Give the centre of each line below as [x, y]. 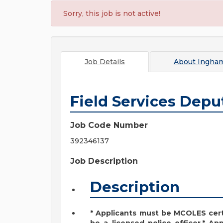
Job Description [104, 161]
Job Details [105, 62]
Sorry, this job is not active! [112, 13]
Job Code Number [109, 125]
